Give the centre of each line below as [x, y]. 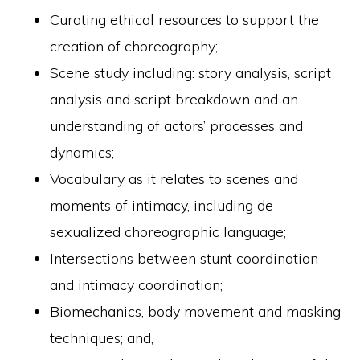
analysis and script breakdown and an [174, 99]
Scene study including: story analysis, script [191, 73]
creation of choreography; [134, 46]
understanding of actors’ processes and [177, 126]
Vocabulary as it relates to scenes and [174, 179]
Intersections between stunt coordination [184, 258]
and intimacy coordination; [137, 285]
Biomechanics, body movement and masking [196, 311]
